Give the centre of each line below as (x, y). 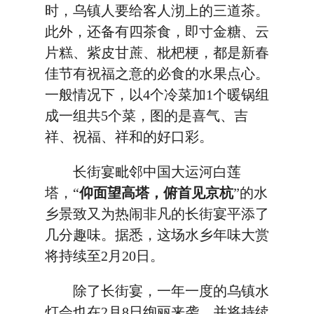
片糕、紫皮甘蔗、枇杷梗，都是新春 (157, 53)
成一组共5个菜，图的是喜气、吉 (146, 116)
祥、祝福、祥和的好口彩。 (129, 137)
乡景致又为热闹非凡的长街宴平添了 (157, 214)
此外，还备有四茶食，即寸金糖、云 (157, 32)
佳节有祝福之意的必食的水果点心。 (157, 74)
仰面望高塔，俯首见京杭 (156, 193)
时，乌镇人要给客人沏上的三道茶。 (157, 11)
